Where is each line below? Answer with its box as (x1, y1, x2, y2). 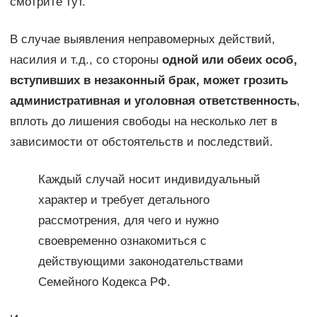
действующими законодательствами (38, 255, 243, 269)
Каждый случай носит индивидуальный (38, 173, 260, 187)
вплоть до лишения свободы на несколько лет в (9, 115, 277, 129)
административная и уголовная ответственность (9, 94, 296, 108)
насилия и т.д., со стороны (9, 53, 162, 67)
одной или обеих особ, (161, 53, 297, 67)
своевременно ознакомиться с (38, 234, 207, 248)
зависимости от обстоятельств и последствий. (9, 135, 273, 149)
